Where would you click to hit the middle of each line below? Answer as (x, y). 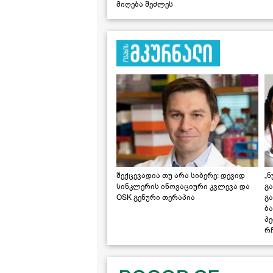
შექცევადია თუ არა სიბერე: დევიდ (181, 175)
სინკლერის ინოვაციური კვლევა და (183, 186)
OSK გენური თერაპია (156, 197)
